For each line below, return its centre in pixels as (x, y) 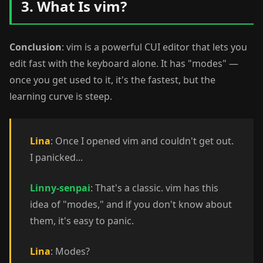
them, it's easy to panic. (82, 221)
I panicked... (56, 157)
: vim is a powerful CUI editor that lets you (154, 47)
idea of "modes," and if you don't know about (131, 204)
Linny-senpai (60, 188)
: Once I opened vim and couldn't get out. (142, 141)
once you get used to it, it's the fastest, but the (112, 80)
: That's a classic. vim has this (154, 188)
